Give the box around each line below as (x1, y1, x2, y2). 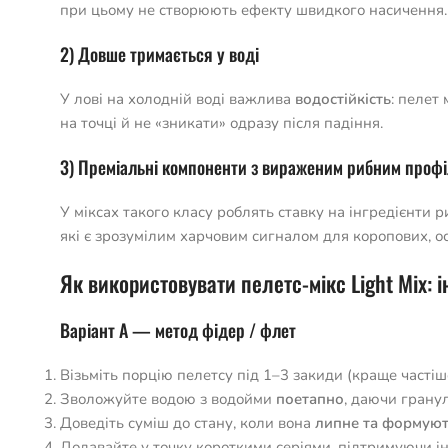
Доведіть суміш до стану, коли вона (60, 413, 315, 433)
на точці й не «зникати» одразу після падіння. (60, 113, 383, 133)
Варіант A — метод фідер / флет (60, 317, 296, 343)
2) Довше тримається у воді (60, 41, 259, 67)
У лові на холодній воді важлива (60, 89, 295, 109)
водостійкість (295, 89, 391, 109)
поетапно (276, 389, 344, 409)
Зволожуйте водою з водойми (60, 389, 276, 409)
